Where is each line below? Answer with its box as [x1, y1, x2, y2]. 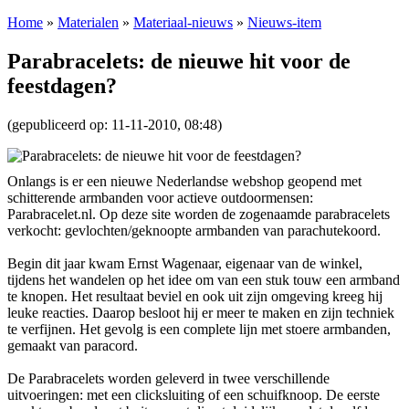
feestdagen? [7, 73, 117, 98]
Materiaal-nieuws [133, 15, 233, 30]
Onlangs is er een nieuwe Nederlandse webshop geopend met [7, 173, 362, 189]
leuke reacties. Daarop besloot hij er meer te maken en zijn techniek [7, 304, 394, 320]
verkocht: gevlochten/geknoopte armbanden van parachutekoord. [7, 222, 381, 238]
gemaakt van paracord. [7, 337, 138, 353]
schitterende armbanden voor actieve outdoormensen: [7, 189, 313, 205]
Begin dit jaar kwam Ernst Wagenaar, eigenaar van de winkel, [7, 255, 362, 271]
